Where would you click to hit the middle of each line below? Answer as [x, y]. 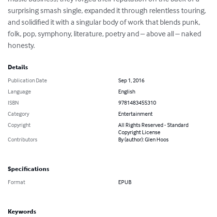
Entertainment [135, 114]
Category [18, 114]
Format [16, 182]
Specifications [29, 169]
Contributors [23, 139]
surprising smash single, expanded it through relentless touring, [108, 10]
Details [18, 68]
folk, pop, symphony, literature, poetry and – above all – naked [105, 34]
